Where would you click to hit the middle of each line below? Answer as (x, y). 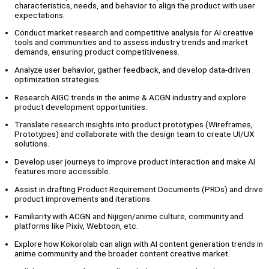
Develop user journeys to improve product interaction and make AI (135, 162)
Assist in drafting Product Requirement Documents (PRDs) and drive (139, 189)
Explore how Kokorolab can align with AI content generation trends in (139, 244)
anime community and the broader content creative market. (122, 254)
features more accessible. (62, 171)
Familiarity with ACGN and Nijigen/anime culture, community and (129, 216)
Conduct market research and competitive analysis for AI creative (134, 33)
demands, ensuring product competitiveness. (97, 52)
